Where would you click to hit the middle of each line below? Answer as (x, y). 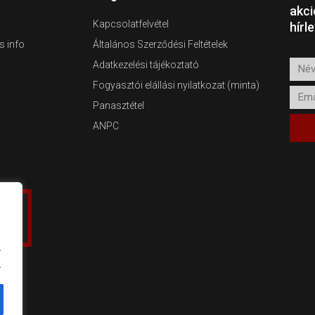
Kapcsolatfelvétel (131, 24)
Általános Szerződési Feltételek (160, 44)
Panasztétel (118, 105)
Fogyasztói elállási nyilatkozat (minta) (176, 85)
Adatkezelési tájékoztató (146, 64)
